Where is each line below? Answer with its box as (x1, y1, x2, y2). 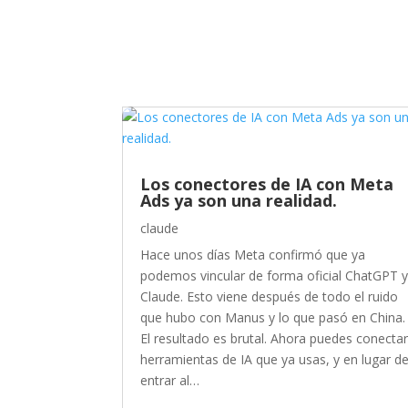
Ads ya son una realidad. (140, 189, 338, 212)
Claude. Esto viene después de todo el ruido (140, 288, 399, 306)
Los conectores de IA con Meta (140, 173, 394, 196)
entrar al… (140, 372, 200, 390)
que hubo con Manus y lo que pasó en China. (140, 309, 406, 327)
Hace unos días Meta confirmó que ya (140, 246, 366, 264)
